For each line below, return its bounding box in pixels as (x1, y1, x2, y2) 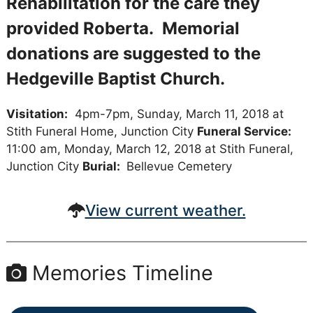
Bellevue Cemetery (122, 159, 239, 173)
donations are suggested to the (6, 43, 261, 64)
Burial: (82, 159, 123, 173)
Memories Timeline (26, 260, 213, 285)
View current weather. (85, 201, 246, 219)
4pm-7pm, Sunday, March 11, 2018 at (67, 106, 284, 121)
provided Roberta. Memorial (6, 17, 240, 38)
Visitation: (6, 106, 68, 121)
